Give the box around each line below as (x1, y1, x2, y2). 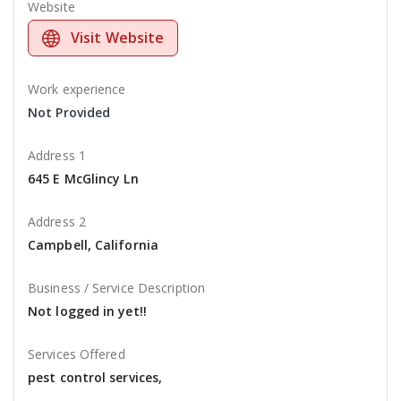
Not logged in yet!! (28, 303, 147, 320)
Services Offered (28, 346, 125, 363)
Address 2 (28, 213, 86, 231)
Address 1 (28, 147, 86, 165)
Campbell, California (28, 236, 158, 254)
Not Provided (28, 104, 111, 122)
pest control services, (28, 369, 163, 387)
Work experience (28, 81, 126, 98)
